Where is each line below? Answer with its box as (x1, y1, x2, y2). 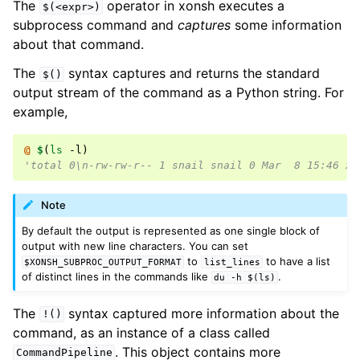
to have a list (262, 254, 330, 268)
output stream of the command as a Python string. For (13, 84, 344, 100)
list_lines (203, 256, 260, 267)
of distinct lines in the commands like (22, 269, 212, 283)
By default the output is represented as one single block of (22, 223, 321, 237)
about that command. (13, 35, 144, 52)
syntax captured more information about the (64, 305, 340, 321)
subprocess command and (13, 16, 178, 33)
